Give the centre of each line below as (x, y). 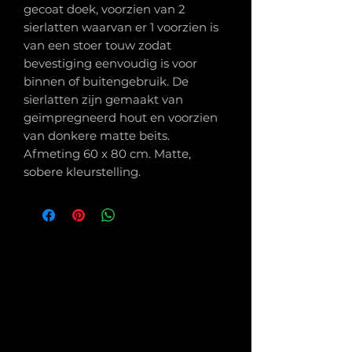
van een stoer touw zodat (97, 46)
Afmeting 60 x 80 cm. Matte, (107, 154)
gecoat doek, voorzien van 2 (104, 9)
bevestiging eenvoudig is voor (110, 64)
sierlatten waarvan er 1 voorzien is (121, 27)
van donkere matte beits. (97, 136)
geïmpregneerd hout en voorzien (121, 118)
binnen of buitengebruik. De (106, 82)
